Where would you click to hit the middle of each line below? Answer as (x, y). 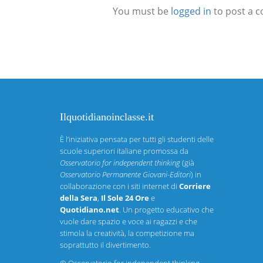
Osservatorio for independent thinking (120, 163)
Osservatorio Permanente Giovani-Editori (125, 175)
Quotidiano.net (90, 210)
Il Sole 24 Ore (125, 198)
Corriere (195, 186)
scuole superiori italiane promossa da (124, 151)
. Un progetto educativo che (166, 210)
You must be (142, 11)
